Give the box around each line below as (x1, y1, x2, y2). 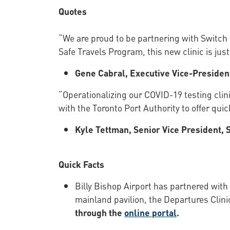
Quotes (59, 4, 87, 18)
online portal (124, 205, 177, 219)
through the (75, 205, 124, 219)
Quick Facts (59, 157, 104, 171)
